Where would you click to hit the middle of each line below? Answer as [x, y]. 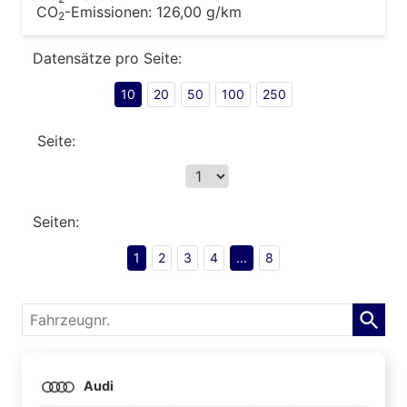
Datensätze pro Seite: [107, 58]
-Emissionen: [110, 11]
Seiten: [56, 221]
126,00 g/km [199, 11]
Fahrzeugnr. [65, 315]
